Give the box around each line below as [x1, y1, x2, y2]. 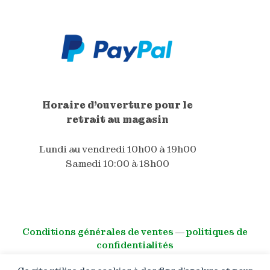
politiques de [186, 226, 248, 239]
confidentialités [96, 239, 174, 252]
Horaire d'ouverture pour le [42, 98, 193, 111]
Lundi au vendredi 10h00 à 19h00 [39, 142, 196, 155]
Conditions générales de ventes [22, 226, 174, 239]
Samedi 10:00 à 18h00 [66, 157, 170, 170]
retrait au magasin [66, 113, 169, 126]
